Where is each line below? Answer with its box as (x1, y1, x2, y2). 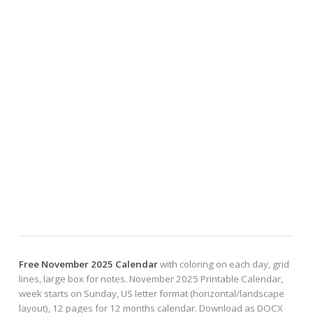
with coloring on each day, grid (157, 257, 289, 270)
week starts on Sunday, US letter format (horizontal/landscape (18, 286, 284, 300)
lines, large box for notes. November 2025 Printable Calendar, (18, 272, 283, 285)
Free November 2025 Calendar (18, 257, 158, 270)
